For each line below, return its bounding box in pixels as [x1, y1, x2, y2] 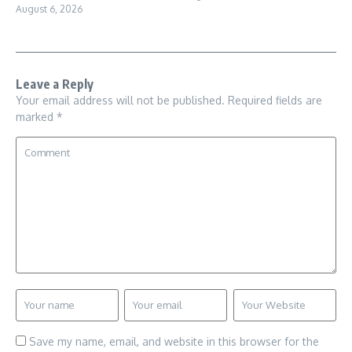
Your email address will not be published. [16, 93, 225, 108]
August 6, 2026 [16, 3, 82, 16]
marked [16, 110, 57, 124]
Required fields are [228, 93, 322, 108]
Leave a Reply [16, 76, 94, 93]
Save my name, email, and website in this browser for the [29, 335, 319, 349]
